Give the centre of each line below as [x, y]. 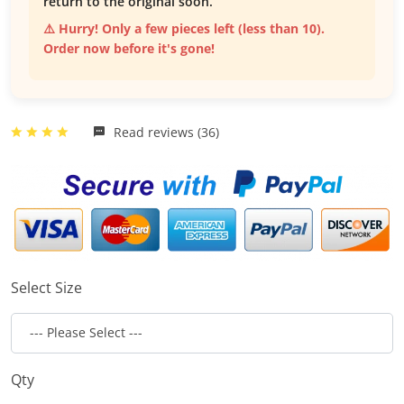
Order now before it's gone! [129, 49]
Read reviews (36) [165, 133]
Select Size [46, 287]
